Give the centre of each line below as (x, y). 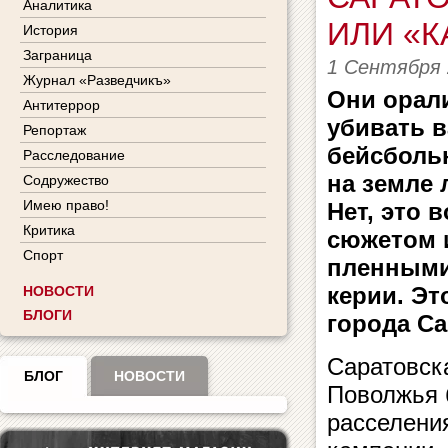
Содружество (66, 180)
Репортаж (54, 130)
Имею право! (66, 205)
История (50, 30)
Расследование (74, 155)
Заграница (57, 55)
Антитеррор (61, 105)
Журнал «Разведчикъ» (97, 80)
